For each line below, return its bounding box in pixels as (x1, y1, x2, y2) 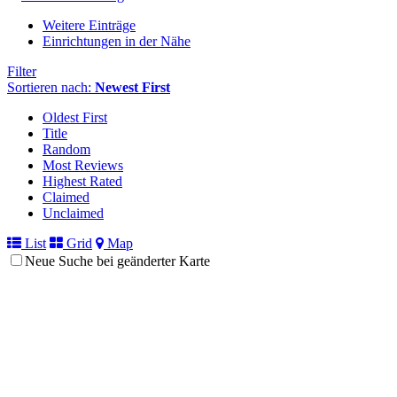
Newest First (95, 79, 170, 95)
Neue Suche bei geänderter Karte (25, 253, 210, 269)
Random (43, 141, 90, 157)
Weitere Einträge (43, 17, 136, 33)
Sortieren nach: (7, 79, 95, 95)
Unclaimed (43, 205, 104, 221)
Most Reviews (43, 157, 123, 173)
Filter (7, 63, 36, 79)
